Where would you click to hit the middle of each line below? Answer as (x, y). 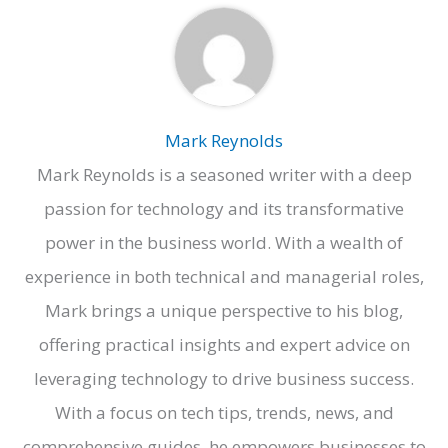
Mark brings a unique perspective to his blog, (224, 310)
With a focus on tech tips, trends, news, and (224, 412)
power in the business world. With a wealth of (224, 242)
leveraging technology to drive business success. (224, 378)
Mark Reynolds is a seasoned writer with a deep (224, 174)
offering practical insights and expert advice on (224, 344)
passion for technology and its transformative (224, 208)
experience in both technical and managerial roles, (224, 276)
